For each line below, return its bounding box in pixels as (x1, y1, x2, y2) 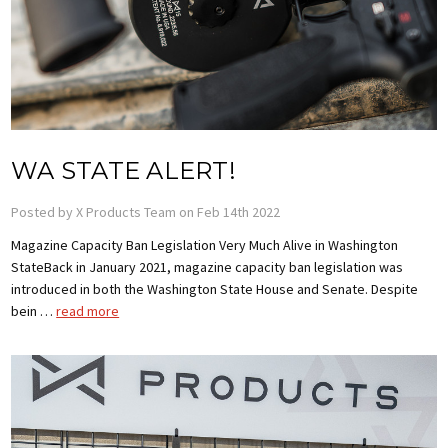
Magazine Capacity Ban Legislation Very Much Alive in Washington (11, 235, 399, 254)
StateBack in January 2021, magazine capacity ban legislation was (11, 257, 404, 276)
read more (56, 301, 120, 320)
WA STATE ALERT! (11, 155, 236, 185)
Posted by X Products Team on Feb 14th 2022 (11, 202, 281, 221)
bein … (11, 301, 57, 320)
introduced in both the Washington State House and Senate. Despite (11, 279, 419, 298)
